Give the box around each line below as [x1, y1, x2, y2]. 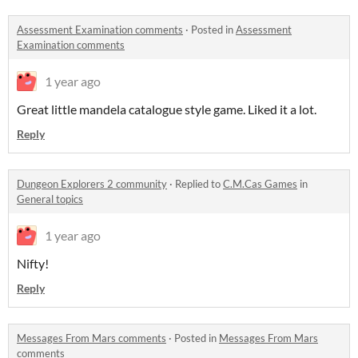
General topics [17, 193, 83, 205]
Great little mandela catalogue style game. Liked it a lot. [17, 101, 316, 117]
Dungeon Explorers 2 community [17, 177, 167, 190]
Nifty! [17, 256, 49, 271]
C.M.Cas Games [223, 177, 297, 190]
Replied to [175, 177, 223, 190]
